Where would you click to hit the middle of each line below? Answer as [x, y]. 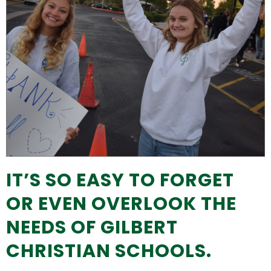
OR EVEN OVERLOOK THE [121, 204]
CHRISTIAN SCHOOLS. [109, 251]
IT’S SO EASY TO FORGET [120, 181]
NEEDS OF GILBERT [92, 228]
